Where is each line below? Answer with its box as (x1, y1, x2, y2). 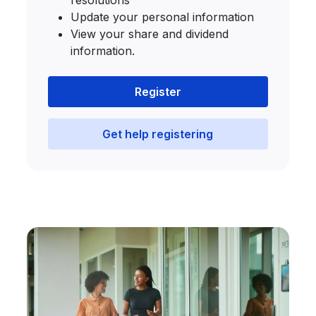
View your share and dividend (71, 27, 229, 41)
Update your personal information (71, 10, 255, 24)
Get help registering (102, 127, 214, 141)
